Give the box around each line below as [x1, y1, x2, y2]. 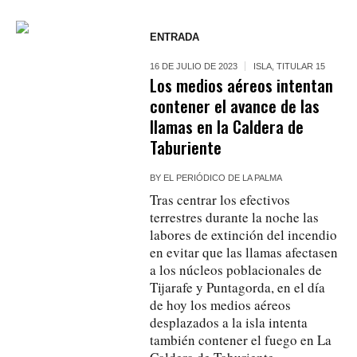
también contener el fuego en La [150, 330, 332, 349]
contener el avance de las [150, 92, 320, 118]
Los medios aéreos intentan [150, 72, 334, 97]
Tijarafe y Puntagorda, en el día [150, 277, 326, 296]
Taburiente [150, 134, 222, 159]
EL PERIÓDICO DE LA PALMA [163, 172, 283, 182]
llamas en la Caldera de [150, 113, 304, 139]
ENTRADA [150, 30, 200, 43]
